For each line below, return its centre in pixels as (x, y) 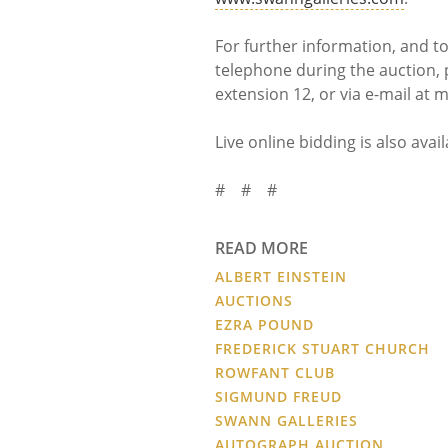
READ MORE (261, 247)
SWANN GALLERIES (286, 420)
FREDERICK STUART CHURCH (322, 348)
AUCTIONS (254, 300)
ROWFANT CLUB (275, 372)
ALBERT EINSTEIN (281, 276)
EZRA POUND (264, 324)
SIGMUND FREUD (278, 396)
